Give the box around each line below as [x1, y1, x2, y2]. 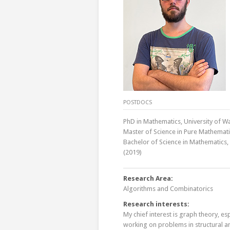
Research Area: [123, 175, 173, 182]
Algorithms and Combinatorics [123, 185, 213, 193]
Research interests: [123, 200, 189, 208]
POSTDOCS [123, 99, 152, 106]
